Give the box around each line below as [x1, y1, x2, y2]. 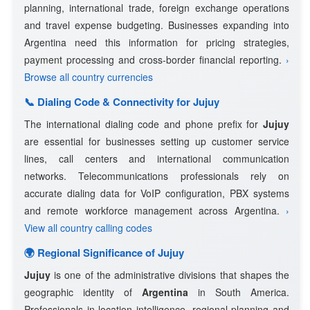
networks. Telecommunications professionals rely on [24, 169, 289, 183]
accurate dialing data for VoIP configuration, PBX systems [24, 186, 289, 200]
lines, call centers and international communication [24, 152, 289, 165]
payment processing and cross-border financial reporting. [24, 53, 286, 66]
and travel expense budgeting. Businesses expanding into [24, 18, 289, 32]
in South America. [188, 285, 289, 299]
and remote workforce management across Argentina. [24, 203, 286, 217]
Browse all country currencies [24, 70, 153, 84]
